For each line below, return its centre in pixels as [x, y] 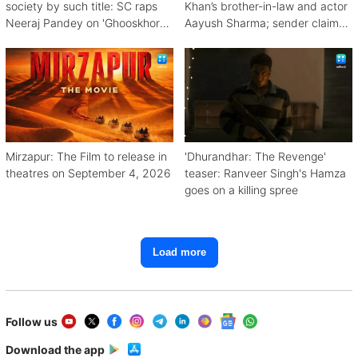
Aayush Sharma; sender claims [265, 22]
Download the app [55, 349]
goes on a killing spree [241, 189]
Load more [179, 253]
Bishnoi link [213, 39]
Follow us [32, 321]
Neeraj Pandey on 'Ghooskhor [83, 22]
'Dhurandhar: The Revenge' [255, 156]
